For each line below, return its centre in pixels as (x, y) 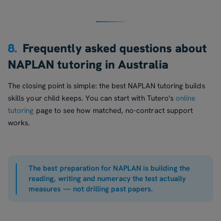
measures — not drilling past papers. (91, 189)
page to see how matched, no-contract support (113, 111)
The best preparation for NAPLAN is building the (109, 168)
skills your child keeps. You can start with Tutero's (92, 98)
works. (19, 123)
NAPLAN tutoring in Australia (88, 64)
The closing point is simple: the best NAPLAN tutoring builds (107, 86)
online (186, 98)
